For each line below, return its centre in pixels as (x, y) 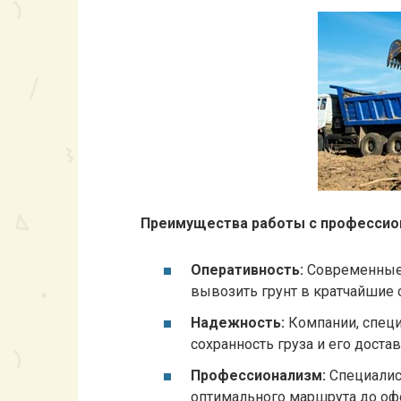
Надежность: (238, 322)
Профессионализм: (258, 375)
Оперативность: (247, 269)
